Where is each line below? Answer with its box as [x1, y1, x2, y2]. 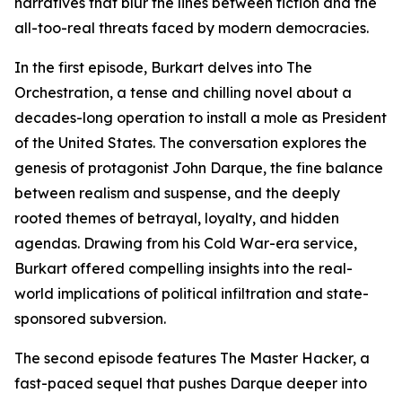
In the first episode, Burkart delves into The [14, 58, 312, 76]
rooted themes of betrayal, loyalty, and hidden [14, 209, 339, 227]
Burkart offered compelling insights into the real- [14, 259, 353, 277]
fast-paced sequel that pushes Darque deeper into [14, 374, 367, 392]
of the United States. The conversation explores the [14, 134, 367, 152]
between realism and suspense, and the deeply [14, 184, 340, 202]
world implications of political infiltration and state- [14, 284, 369, 302]
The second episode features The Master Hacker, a [14, 349, 370, 367]
